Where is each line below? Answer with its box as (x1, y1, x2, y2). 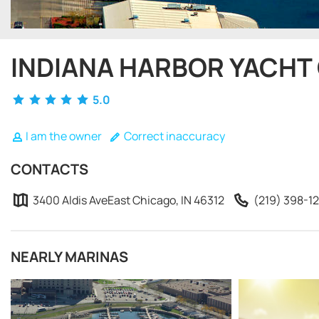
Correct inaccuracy (121, 128, 225, 144)
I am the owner (23, 128, 102, 144)
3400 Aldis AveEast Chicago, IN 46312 (31, 192, 224, 208)
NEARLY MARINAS (11, 247, 128, 266)
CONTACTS (11, 159, 88, 179)
